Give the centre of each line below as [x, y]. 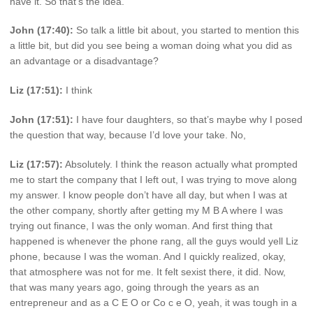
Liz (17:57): [36, 164]
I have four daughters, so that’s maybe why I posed [188, 119]
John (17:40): [42, 30]
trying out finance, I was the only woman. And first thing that [141, 225]
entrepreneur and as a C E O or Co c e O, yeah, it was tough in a [153, 302]
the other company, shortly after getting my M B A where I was [146, 210]
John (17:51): [42, 119]
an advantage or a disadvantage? [84, 61]
